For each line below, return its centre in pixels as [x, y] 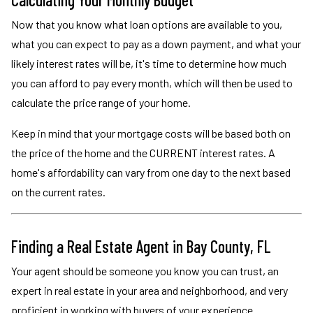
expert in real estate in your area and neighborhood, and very [150, 290]
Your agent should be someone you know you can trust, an [145, 271]
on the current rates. [58, 192]
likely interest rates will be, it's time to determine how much [149, 63]
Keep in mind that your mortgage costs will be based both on [151, 133]
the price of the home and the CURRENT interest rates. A [143, 153]
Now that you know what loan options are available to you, [147, 24]
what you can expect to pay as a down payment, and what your [156, 44]
